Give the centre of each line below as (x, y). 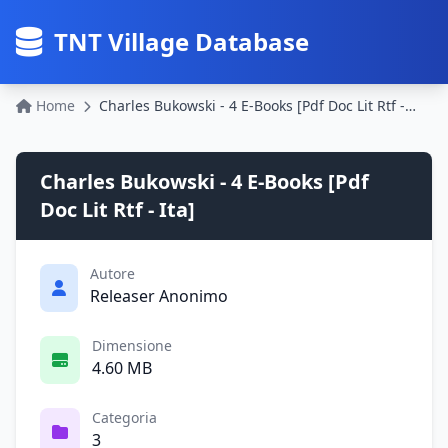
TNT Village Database (181, 41)
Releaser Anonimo (159, 296)
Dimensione (132, 345)
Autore (112, 273)
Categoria (124, 417)
